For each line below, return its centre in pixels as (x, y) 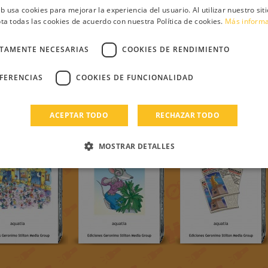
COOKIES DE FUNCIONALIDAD (135, 77)
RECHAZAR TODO (188, 115)
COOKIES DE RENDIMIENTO (176, 49)
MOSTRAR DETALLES (136, 146)
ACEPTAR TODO (79, 115)
